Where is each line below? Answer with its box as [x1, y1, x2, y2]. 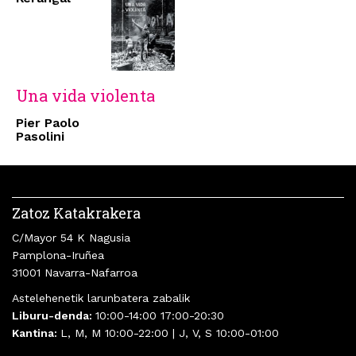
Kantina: [12, 327, 60, 340]
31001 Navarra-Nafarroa [12, 266, 137, 280]
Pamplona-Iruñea [12, 249, 104, 262]
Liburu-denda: [12, 309, 95, 323]
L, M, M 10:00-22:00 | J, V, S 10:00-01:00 [60, 327, 279, 340]
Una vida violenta [16, 85, 155, 106]
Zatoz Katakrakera [12, 203, 141, 223]
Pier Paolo [16, 115, 79, 131]
